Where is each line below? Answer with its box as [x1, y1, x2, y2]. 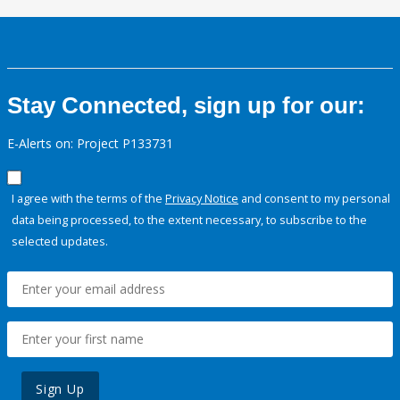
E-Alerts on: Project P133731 [7, 135, 173, 153]
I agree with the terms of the [12, 190, 165, 207]
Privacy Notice [165, 190, 238, 207]
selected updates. [12, 233, 108, 250]
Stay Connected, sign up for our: [7, 92, 365, 120]
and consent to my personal [238, 190, 390, 207]
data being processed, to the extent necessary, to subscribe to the [12, 212, 367, 229]
